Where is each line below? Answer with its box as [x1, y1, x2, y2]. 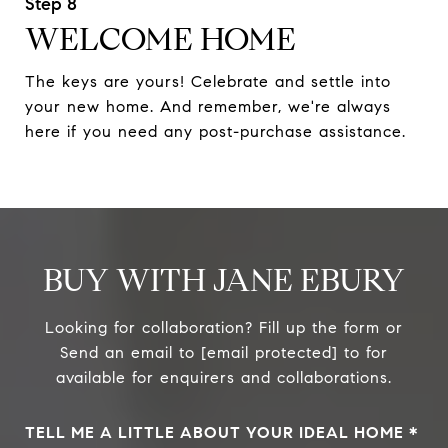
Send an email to [60, 343, 201, 363]
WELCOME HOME [25, 19, 296, 60]
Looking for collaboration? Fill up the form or [45, 318, 403, 338]
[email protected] [201, 343, 338, 363]
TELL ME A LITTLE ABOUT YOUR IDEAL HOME [25, 423, 404, 443]
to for [338, 343, 388, 363]
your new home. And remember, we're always [25, 97, 391, 117]
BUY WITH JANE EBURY [43, 260, 405, 301]
